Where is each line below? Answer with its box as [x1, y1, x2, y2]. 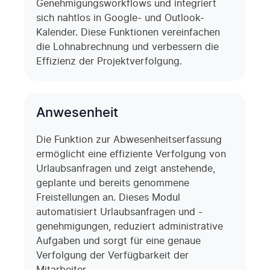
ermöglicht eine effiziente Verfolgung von [36, 149, 226, 159]
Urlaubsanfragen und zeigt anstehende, [36, 163, 215, 174]
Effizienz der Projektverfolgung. [36, 56, 182, 66]
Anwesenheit [36, 105, 118, 119]
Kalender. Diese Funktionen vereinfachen [36, 27, 220, 37]
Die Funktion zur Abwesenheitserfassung [36, 134, 222, 145]
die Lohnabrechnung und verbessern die [36, 42, 219, 52]
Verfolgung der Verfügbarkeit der [36, 250, 189, 260]
